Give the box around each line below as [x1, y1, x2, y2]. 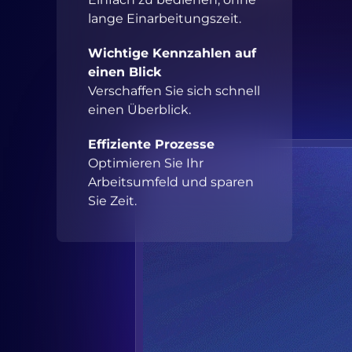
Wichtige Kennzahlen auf [88, 46, 256, 61]
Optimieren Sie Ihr [88, 156, 203, 171]
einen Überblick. [88, 102, 191, 118]
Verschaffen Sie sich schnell [88, 83, 260, 99]
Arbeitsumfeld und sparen [88, 174, 254, 190]
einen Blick [88, 64, 162, 80]
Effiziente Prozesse [88, 137, 214, 152]
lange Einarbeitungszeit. [88, 11, 241, 27]
